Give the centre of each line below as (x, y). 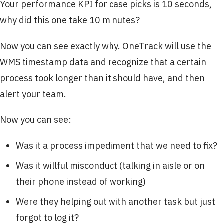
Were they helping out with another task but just (115, 202)
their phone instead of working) (81, 182)
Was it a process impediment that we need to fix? (116, 146)
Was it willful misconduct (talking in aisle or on (110, 166)
